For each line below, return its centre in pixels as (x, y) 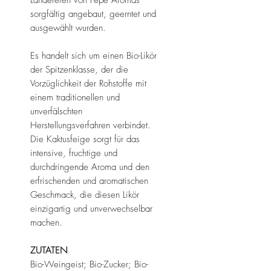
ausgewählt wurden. (68, 28)
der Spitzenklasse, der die (79, 69)
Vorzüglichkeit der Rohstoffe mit (88, 83)
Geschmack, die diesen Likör (85, 194)
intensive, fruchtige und (74, 153)
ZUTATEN (49, 250)
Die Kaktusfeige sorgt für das (85, 139)
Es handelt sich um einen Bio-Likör (93, 55)
